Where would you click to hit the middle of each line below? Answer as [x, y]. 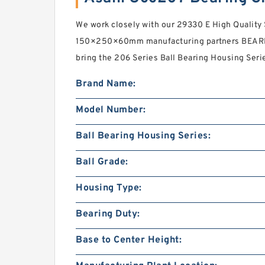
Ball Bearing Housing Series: [143, 136]
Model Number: [111, 110]
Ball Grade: [102, 162]
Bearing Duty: [108, 214]
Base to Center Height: [129, 240]
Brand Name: [106, 84]
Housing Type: [109, 188]
